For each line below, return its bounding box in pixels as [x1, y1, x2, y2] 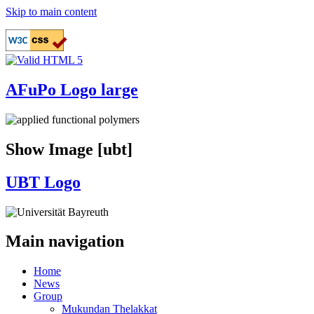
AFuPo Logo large [6, 80, 138, 99]
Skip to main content [6, 6, 97, 18]
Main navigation [6, 232, 124, 251]
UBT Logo [6, 172, 81, 191]
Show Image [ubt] [6, 139, 132, 158]
